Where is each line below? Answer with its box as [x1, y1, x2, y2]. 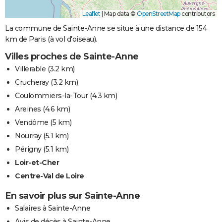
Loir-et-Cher [15, 158, 59, 167]
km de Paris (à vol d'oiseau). [5, 35, 97, 44]
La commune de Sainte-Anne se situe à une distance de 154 [5, 24, 207, 33]
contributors [180, 10, 215, 18]
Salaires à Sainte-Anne [15, 204, 90, 213]
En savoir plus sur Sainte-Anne [5, 190, 140, 202]
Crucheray [15, 78, 49, 87]
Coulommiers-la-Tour [15, 91, 88, 101]
